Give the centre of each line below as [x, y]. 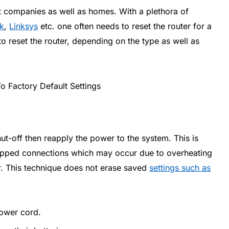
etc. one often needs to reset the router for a [125, 26]
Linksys [24, 26]
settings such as [180, 168]
